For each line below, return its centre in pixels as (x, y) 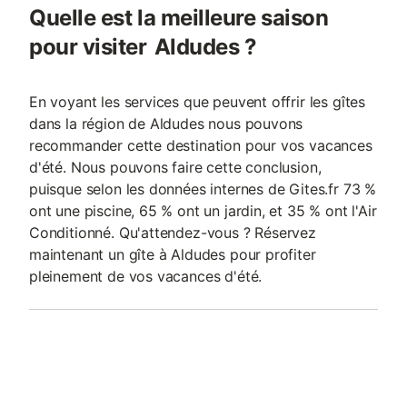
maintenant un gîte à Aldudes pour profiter (173, 254)
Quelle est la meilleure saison (179, 18)
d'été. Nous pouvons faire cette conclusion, (175, 167)
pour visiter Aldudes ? (143, 47)
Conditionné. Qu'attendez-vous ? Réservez (173, 233)
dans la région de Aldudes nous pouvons (166, 124)
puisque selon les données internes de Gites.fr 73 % (203, 189)
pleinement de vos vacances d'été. (146, 276)
